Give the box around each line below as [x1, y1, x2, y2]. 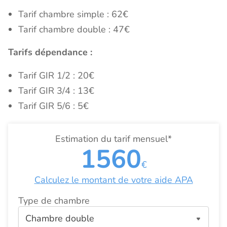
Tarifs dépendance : [8, 46, 92, 59]
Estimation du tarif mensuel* [55, 133, 172, 145]
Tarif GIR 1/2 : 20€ [18, 69, 94, 82]
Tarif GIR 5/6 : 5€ [18, 100, 89, 112]
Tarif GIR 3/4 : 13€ [18, 85, 94, 97]
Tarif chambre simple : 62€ [18, 8, 128, 21]
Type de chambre [18, 195, 90, 207]
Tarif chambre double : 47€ [18, 23, 130, 36]
